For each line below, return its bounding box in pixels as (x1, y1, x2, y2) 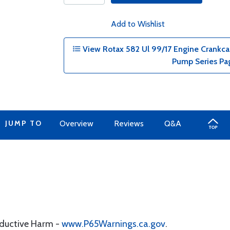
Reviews (113, 119, 144, 128)
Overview (59, 119, 93, 128)
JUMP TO (5, 119, 42, 128)
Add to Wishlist (110, 19, 165, 29)
